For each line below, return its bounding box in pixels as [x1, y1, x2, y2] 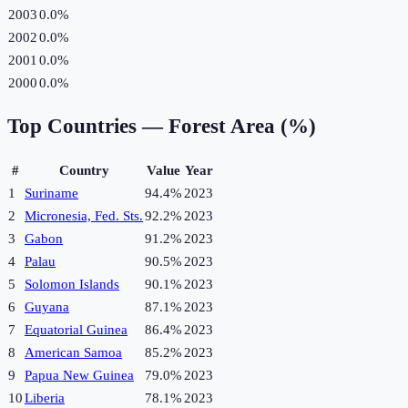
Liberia [25, 391, 65, 406]
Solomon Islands [25, 277, 119, 292]
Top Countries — [7, 115, 168, 138]
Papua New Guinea [25, 368, 134, 383]
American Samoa [25, 345, 122, 361]
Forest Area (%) [168, 115, 316, 138]
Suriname [25, 186, 78, 201]
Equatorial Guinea [25, 322, 127, 338]
